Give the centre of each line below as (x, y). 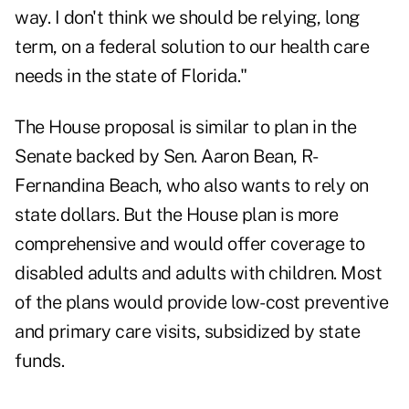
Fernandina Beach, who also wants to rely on (192, 186)
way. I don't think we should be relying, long (187, 18)
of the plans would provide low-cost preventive (201, 303)
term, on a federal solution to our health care (192, 47)
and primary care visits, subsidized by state (187, 332)
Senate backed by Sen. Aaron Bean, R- (166, 157)
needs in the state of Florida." (131, 76)
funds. (39, 361)
